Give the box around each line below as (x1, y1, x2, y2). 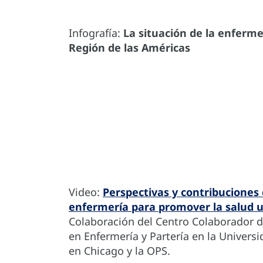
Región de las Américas (69, 41, 190, 55)
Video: (69, 185, 103, 200)
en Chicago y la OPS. (69, 244, 170, 258)
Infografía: (69, 26, 123, 41)
